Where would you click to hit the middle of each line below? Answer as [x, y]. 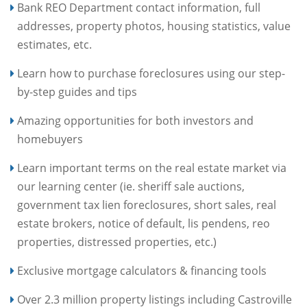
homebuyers [50, 139]
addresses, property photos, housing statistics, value [154, 26]
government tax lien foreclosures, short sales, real [147, 205]
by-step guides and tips [77, 91]
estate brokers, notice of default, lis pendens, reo [144, 223]
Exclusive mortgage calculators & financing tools [142, 270]
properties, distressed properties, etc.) [117, 242]
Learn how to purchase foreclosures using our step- [151, 73]
